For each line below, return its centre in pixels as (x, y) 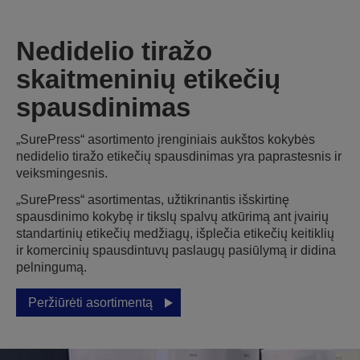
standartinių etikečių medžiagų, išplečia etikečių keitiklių (175, 233)
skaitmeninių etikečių (148, 79)
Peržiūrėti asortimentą (90, 303)
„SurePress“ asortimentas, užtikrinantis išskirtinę (153, 200)
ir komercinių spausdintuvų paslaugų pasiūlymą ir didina (176, 250)
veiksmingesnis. (62, 173)
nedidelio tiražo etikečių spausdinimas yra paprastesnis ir (179, 156)
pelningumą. (51, 267)
